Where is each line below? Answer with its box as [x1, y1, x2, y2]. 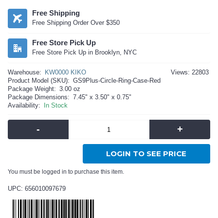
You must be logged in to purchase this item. [8, 168, 124, 175]
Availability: [8, 102, 40, 109]
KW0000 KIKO [45, 69, 86, 76]
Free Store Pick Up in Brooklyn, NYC [32, 49, 137, 56]
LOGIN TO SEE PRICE [106, 149, 187, 158]
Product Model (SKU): [8, 77, 70, 84]
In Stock [44, 102, 68, 109]
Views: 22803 [171, 69, 209, 76]
